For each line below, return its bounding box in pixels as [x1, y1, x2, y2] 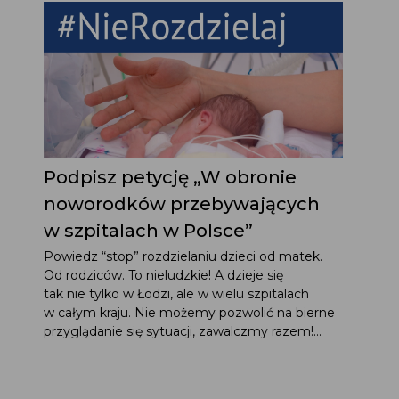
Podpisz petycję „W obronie [43, 166, 297, 188]
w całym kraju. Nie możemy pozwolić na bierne [43, 304, 335, 321]
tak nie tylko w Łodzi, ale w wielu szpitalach [43, 285, 309, 302]
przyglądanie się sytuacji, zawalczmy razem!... [43, 322, 322, 339]
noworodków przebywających [43, 192, 320, 215]
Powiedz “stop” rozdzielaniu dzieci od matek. [43, 248, 322, 265]
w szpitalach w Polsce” [43, 219, 253, 241]
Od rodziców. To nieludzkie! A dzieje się [43, 266, 283, 283]
